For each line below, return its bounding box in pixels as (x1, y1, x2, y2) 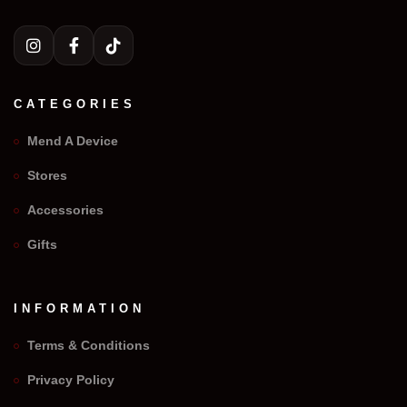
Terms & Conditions (27, 338, 150, 352)
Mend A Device (27, 134, 118, 148)
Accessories (27, 203, 104, 217)
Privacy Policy (27, 372, 114, 387)
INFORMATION (14, 302, 145, 315)
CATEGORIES (14, 97, 136, 111)
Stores (27, 168, 67, 183)
